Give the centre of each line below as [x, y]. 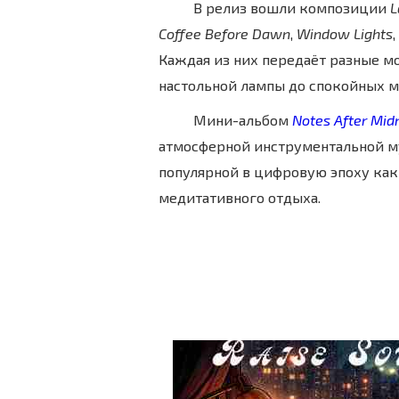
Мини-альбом [240, 120]
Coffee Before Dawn [224, 33]
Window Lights [344, 33]
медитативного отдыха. [239, 198]
